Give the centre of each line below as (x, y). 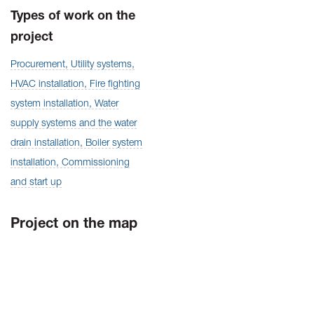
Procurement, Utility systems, (73, 65)
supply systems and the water (74, 124)
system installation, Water (64, 104)
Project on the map (74, 224)
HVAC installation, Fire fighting (75, 84)
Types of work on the (73, 16)
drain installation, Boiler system (76, 143)
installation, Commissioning (70, 163)
